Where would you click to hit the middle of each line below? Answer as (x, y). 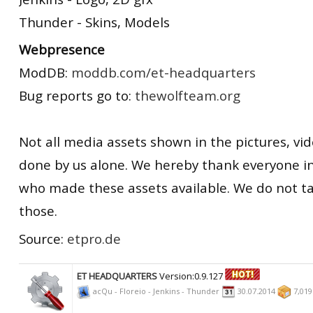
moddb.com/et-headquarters (163, 72)
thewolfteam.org (188, 95)
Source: (43, 238)
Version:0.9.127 (191, 276)
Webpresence (62, 49)
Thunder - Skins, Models (94, 22)
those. (38, 211)
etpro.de (94, 238)
